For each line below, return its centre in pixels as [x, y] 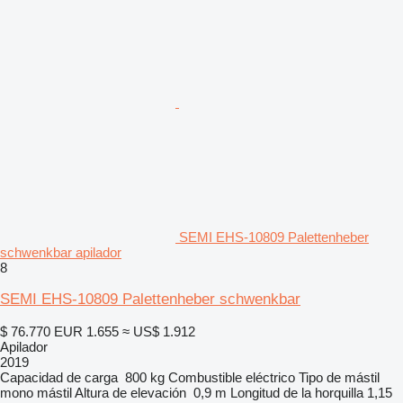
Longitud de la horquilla [297, 392]
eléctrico [270, 377]
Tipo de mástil [339, 377]
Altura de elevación [130, 392]
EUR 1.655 [86, 331]
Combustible [205, 377]
